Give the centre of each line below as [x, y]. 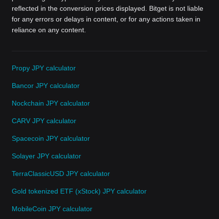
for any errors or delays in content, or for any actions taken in [106, 19]
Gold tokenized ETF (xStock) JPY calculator [79, 191]
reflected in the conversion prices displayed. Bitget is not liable [108, 9]
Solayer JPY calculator [46, 156]
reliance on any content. [49, 30]
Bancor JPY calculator [46, 86]
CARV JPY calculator [44, 121]
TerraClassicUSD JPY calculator [61, 174]
